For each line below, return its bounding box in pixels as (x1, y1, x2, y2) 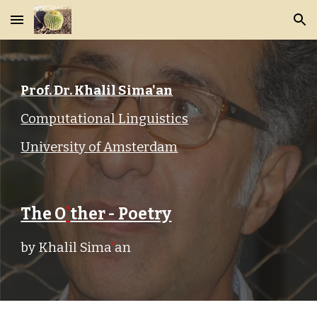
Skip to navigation (217, 20, 306, 33)
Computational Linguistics (21, 111, 189, 127)
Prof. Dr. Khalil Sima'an (21, 83, 173, 98)
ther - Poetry (70, 204, 172, 224)
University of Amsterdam (21, 139, 178, 155)
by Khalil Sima (21, 240, 112, 255)
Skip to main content (11, 20, 112, 33)
